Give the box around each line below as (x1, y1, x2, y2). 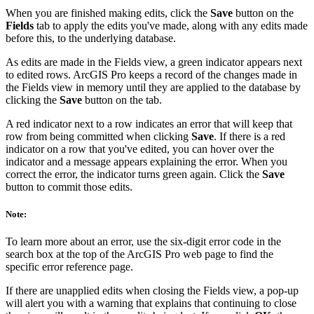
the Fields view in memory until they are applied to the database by (6, 81, 301, 93)
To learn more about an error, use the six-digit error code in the (6, 235, 281, 248)
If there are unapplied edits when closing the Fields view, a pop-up (6, 285, 299, 297)
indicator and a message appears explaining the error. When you (6, 155, 287, 168)
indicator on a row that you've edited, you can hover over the (6, 142, 274, 155)
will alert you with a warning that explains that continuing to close (6, 297, 296, 310)
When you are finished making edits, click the (6, 6, 210, 19)
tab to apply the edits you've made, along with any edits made (34, 19, 308, 32)
